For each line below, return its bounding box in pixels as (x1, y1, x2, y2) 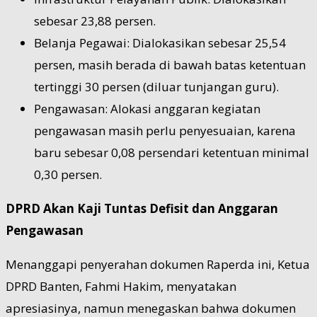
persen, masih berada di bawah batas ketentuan (34, 56, 306, 73)
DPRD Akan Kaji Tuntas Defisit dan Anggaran (6, 200, 278, 217)
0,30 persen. (34, 166, 102, 183)
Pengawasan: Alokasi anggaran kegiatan (34, 100, 260, 117)
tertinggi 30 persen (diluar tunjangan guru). (34, 78, 279, 95)
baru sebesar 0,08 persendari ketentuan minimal (34, 144, 309, 161)
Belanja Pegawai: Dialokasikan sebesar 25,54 (34, 34, 286, 51)
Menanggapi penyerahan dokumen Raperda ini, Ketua (6, 255, 310, 272)
